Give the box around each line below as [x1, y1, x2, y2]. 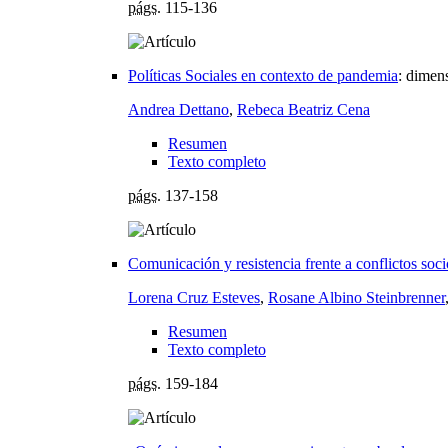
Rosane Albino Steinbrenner [268, 288, 445, 306]
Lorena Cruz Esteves [128, 288, 260, 306]
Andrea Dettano [128, 100, 229, 118]
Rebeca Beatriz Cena [237, 100, 370, 118]
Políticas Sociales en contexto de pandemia [128, 66, 398, 84]
